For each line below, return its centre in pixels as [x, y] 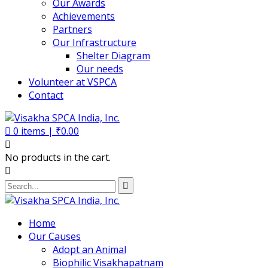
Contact [46, 95]
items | [38, 131]
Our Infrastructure [95, 42]
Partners [72, 29]
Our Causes [55, 236]
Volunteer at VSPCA [73, 82]
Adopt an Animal [89, 249]
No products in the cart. [58, 157]
